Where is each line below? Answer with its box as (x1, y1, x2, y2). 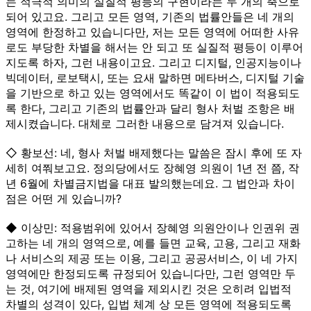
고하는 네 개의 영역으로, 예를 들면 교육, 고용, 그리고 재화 (6, 235, 301, 250)
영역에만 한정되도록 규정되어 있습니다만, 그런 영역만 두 (6, 266, 296, 280)
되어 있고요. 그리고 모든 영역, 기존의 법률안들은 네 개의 (6, 9, 294, 24)
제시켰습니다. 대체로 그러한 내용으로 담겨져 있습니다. (6, 116, 284, 131)
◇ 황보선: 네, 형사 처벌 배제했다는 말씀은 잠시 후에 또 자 (6, 145, 302, 160)
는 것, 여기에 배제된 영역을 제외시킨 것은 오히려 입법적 (6, 281, 292, 296)
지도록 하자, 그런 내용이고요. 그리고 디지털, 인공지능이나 (6, 55, 301, 69)
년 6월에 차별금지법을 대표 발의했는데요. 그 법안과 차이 (6, 176, 295, 190)
